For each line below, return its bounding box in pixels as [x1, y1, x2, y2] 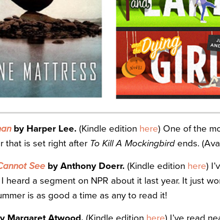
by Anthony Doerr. [45, 161, 125, 172]
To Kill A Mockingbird [90, 138, 175, 149]
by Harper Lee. [11, 123, 77, 135]
